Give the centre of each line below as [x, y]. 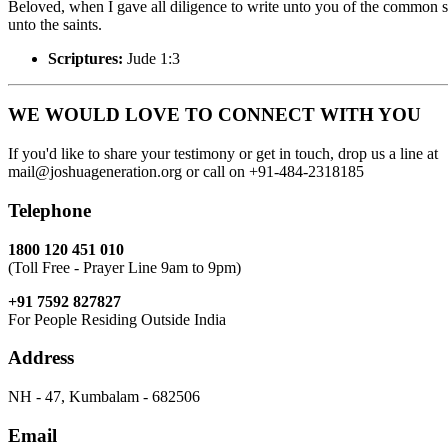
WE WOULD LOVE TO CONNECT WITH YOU [214, 115]
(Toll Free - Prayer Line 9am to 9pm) [124, 267]
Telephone [49, 210]
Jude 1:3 [151, 58]
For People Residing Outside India [117, 319]
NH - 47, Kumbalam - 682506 [104, 396]
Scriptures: [85, 58]
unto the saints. [55, 24]
